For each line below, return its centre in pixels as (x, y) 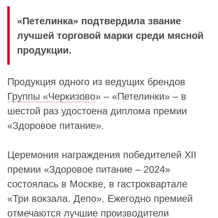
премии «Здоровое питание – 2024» (89, 169)
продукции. (44, 50)
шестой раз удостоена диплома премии (97, 111)
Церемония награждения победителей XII (102, 155)
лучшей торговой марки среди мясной (110, 36)
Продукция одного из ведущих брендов (96, 82)
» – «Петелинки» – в (141, 96)
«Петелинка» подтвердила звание (99, 21)
